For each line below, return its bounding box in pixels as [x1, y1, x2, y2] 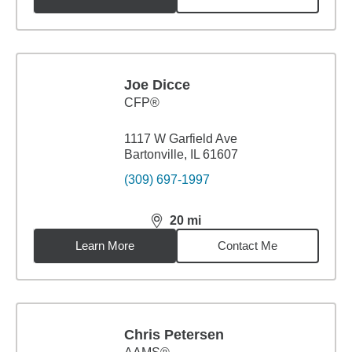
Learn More [75, 239, 135, 252]
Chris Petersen [124, 327, 224, 343]
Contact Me [218, 239, 278, 252]
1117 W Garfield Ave [124, 132, 237, 145]
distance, [149, 220, 207, 234]
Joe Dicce [124, 77, 190, 93]
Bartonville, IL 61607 [124, 148, 238, 161]
